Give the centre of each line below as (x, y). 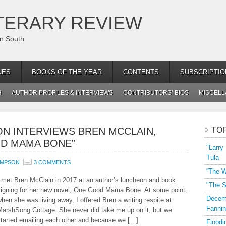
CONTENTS (141, 72)
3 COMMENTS (52, 162)
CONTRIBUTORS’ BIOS (156, 93)
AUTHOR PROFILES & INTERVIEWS (62, 93)
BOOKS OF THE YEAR (67, 72)
